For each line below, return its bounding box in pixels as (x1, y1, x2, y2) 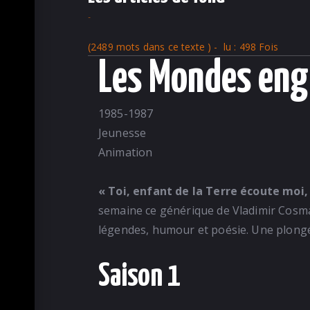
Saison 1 (98, 262, 181, 293)
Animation (98, 145, 153, 161)
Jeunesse (98, 125, 147, 141)
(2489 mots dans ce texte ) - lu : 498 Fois (88, 40, 278, 54)
